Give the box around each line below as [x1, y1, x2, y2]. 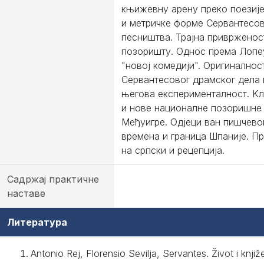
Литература [7, 216, 67, 228]
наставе [7, 187, 45, 199]
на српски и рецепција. [121, 144, 225, 156]
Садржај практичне [7, 173, 99, 185]
